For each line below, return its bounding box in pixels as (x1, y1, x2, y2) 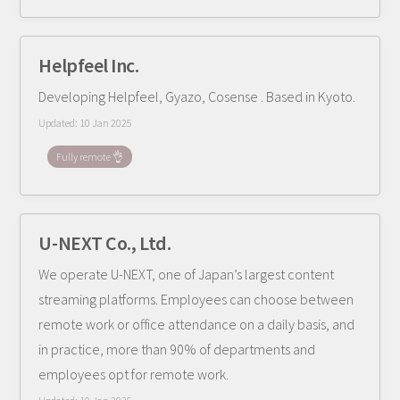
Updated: (38, 116, 80, 129)
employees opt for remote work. (38, 365, 229, 383)
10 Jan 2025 (79, 116, 133, 129)
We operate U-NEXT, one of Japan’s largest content (38, 265, 335, 283)
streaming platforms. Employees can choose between (38, 290, 354, 308)
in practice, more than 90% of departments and (38, 340, 316, 358)
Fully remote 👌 (56, 150, 124, 163)
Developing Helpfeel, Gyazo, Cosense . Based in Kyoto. (38, 87, 356, 105)
